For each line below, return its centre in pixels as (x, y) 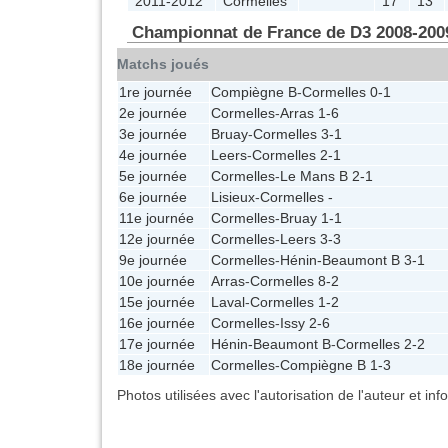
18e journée (157, 364)
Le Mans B (314, 175)
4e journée (153, 154)
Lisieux (233, 196)
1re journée (155, 91)
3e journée (153, 133)
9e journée (153, 259)
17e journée (157, 343)
